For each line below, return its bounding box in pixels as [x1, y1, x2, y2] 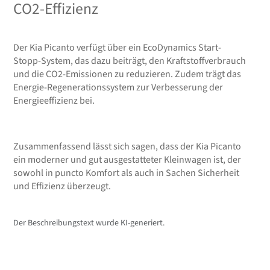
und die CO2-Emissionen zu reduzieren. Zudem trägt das [13, 67, 242, 81]
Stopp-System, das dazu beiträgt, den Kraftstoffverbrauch [13, 54, 246, 67]
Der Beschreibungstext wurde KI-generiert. [13, 216, 165, 229]
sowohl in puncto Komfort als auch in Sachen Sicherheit [13, 166, 240, 180]
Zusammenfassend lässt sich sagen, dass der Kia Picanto [13, 139, 242, 153]
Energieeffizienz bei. [13, 93, 95, 107]
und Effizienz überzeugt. [13, 179, 111, 193]
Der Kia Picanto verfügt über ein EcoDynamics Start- [13, 40, 222, 54]
